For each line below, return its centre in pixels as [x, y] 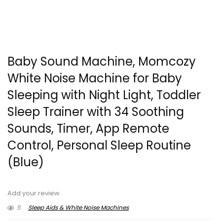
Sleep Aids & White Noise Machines [78, 208]
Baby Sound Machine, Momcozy [102, 62]
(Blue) [26, 162]
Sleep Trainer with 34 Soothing [96, 112]
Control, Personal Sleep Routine [99, 146]
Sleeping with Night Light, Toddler [104, 95]
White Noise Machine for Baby [95, 78]
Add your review [34, 193]
